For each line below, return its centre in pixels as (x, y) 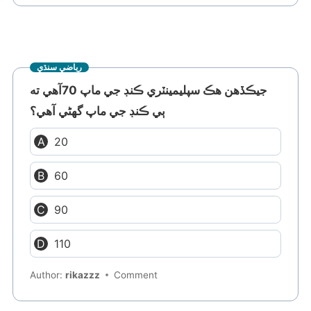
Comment (136, 275)
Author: (48, 275)
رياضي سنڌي (60, 67)
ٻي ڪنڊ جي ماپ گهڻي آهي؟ (98, 111)
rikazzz (83, 275)
